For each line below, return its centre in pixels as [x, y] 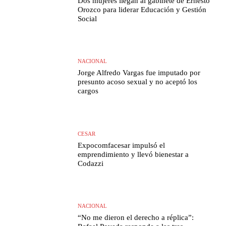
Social [88, 18]
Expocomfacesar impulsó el [122, 145]
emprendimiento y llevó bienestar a [133, 154]
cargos [88, 91]
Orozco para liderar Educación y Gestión [142, 9]
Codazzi [91, 163]
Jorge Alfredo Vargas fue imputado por [139, 73]
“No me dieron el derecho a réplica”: [136, 217]
